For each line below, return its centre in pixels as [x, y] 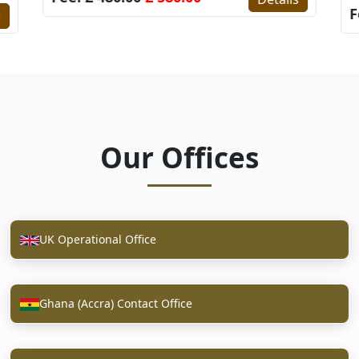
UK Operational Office [98, 240]
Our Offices [179, 157]
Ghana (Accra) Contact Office [116, 304]
